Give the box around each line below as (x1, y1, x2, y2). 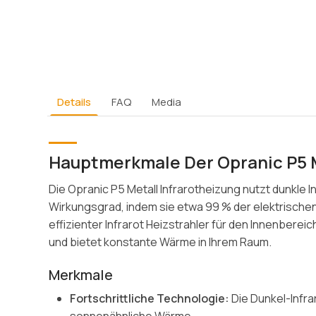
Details (57, 95, 92, 109)
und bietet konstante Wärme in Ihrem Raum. (49, 233, 272, 250)
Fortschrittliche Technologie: (70, 290, 230, 306)
